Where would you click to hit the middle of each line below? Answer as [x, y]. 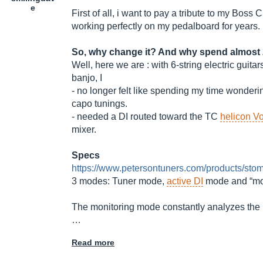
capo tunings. [100, 104]
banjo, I [87, 78]
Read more [93, 243]
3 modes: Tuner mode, [119, 181]
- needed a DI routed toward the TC [146, 117]
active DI [185, 181]
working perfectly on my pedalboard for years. [166, 26]
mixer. [84, 130]
